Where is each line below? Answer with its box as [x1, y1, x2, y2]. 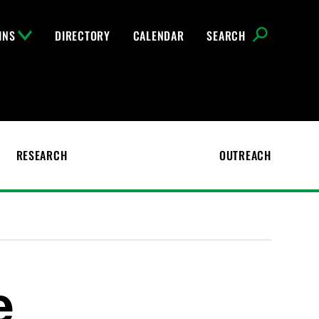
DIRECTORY [55, 27, 110, 44]
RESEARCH [16, 147, 68, 164]
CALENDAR [132, 27, 184, 44]
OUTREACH [219, 147, 271, 164]
